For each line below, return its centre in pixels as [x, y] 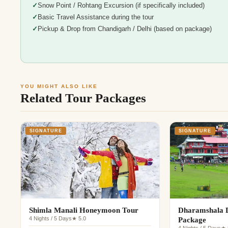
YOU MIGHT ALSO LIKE [59, 87]
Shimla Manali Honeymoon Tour [84, 210]
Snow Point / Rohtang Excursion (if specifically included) [121, 6]
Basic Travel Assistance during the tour [95, 18]
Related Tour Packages [83, 98]
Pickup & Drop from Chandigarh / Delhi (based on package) [124, 29]
